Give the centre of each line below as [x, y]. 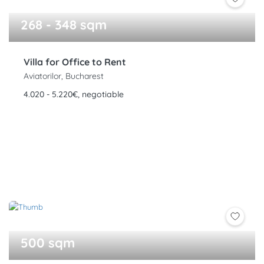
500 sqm [48, 243]
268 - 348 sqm [64, 25]
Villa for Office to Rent [75, 62]
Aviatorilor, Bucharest [64, 76]
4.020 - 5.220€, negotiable [74, 95]
